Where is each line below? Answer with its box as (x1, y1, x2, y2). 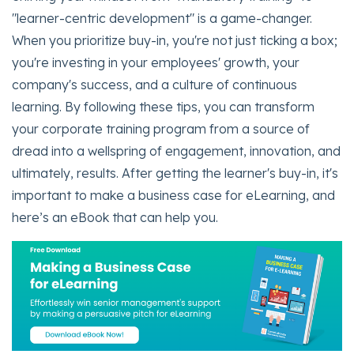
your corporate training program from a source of (12, 120, 310, 137)
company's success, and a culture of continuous (12, 76, 297, 92)
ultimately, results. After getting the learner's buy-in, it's (12, 164, 338, 181)
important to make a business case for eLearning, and (12, 186, 335, 203)
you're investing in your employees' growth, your (12, 54, 299, 70)
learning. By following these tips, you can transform (12, 98, 314, 115)
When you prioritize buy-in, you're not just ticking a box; (12, 32, 337, 48)
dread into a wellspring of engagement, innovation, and (12, 142, 341, 159)
